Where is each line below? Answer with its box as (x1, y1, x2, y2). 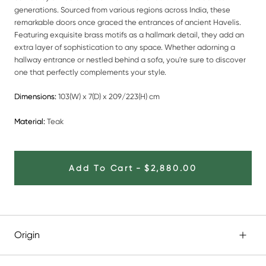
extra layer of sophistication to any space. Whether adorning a (14, 42, 235, 52)
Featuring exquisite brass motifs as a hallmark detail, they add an (14, 30, 244, 39)
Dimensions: (14, 92, 58, 102)
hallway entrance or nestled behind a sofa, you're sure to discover (14, 55, 246, 64)
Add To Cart (69, 163, 134, 173)
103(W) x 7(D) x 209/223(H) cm (58, 92, 160, 102)
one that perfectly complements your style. (14, 67, 166, 77)
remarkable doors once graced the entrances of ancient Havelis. (14, 17, 241, 27)
